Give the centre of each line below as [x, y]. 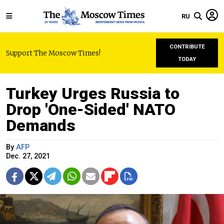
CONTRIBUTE [187, 47]
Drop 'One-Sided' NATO [91, 109]
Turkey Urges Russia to [93, 93]
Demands [41, 125]
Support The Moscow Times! [53, 53]
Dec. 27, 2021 [28, 156]
